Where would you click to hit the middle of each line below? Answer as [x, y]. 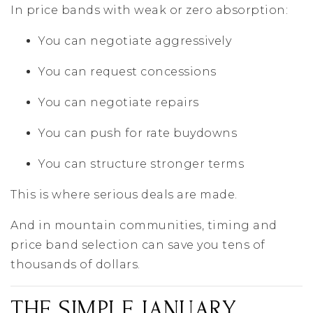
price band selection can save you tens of [138, 245]
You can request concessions [128, 72]
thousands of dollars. [75, 265]
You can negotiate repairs [119, 103]
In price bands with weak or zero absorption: [149, 10]
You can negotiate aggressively [135, 41]
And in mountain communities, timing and [144, 226]
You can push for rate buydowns [138, 133]
